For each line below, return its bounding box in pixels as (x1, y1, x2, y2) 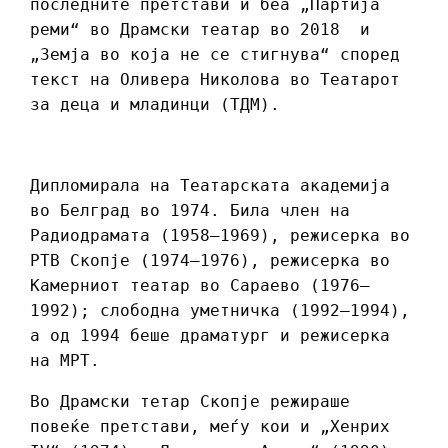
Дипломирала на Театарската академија (30, 176, 390, 196)
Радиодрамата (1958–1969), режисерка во (30, 226, 410, 246)
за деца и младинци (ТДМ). (30, 95, 280, 115)
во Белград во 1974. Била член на (30, 201, 350, 221)
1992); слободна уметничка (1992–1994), (30, 301, 410, 321)
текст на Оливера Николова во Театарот (30, 70, 400, 90)
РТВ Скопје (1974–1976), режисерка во (30, 251, 390, 271)
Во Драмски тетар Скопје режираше (30, 392, 350, 412)
